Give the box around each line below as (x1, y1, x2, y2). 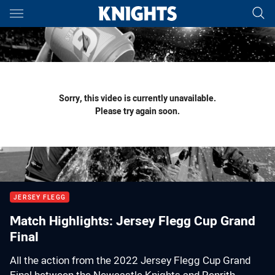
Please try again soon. (95, 105, 180, 117)
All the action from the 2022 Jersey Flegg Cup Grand (10, 254, 250, 267)
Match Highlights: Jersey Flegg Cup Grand (10, 212, 255, 229)
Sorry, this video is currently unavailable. (59, 92, 216, 104)
